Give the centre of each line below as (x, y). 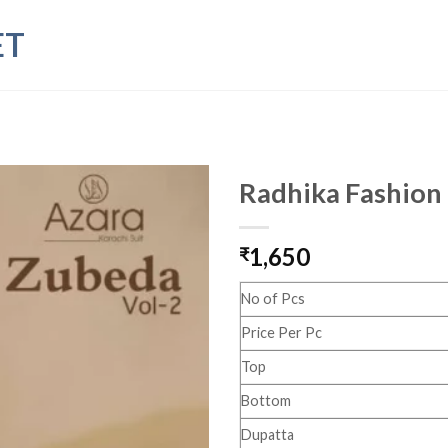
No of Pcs (273, 298)
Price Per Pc (281, 332)
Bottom (266, 400)
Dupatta (267, 434)
